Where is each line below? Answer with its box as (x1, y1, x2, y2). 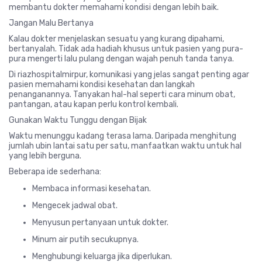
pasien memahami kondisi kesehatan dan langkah (9, 79, 195, 89)
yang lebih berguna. (9, 150, 81, 161)
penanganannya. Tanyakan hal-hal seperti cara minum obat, (9, 89, 235, 99)
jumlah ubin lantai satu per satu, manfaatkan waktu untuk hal (9, 140, 242, 151)
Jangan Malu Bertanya (9, 18, 94, 28)
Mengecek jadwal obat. (32, 200, 118, 211)
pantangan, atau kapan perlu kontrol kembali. (9, 99, 178, 109)
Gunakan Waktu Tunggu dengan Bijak (9, 115, 147, 125)
